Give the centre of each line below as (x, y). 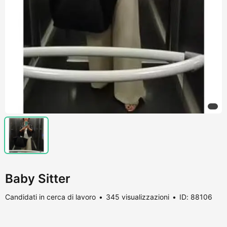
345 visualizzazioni (138, 197)
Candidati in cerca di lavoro (50, 197)
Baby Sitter (38, 178)
